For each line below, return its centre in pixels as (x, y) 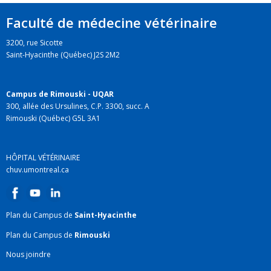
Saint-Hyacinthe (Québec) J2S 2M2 (63, 55)
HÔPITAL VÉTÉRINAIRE (43, 158)
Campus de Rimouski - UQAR (60, 94)
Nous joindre (28, 254)
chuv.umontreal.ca (38, 170)
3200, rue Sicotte (34, 43)
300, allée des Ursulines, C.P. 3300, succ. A (78, 106)
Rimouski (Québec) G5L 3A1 (53, 118)
